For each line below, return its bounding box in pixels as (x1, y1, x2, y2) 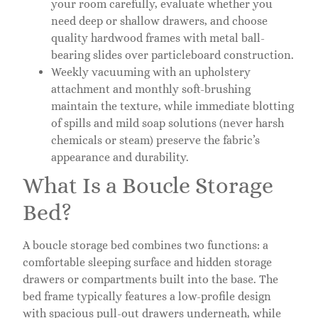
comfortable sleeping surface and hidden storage (23, 256, 272, 270)
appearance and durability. (51, 150, 189, 165)
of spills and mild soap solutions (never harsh (51, 116, 284, 131)
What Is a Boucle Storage (23, 172, 273, 199)
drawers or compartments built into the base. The (23, 273, 278, 287)
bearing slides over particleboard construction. (51, 48, 294, 62)
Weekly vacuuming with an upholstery (51, 65, 251, 79)
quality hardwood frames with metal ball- (51, 31, 265, 45)
